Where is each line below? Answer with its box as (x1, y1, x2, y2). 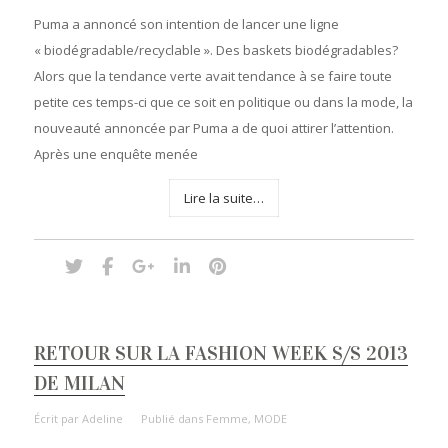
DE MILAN (33, 370, 125, 395)
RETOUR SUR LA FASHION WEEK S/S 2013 (33, 340, 408, 365)
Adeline (81, 410, 123, 426)
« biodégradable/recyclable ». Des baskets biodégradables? (33, 40, 401, 59)
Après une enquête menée (33, 144, 198, 163)
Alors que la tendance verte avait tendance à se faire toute (33, 66, 392, 85)
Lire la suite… (183, 188, 264, 207)
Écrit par (33, 410, 82, 426)
